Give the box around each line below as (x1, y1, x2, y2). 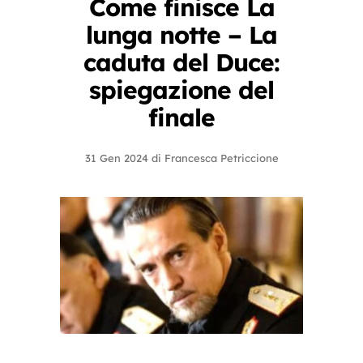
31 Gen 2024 (84, 152, 148, 164)
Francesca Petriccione (164, 152, 279, 164)
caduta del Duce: (83, 47, 280, 78)
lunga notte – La (86, 19, 277, 50)
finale (148, 102, 215, 133)
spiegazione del (89, 75, 274, 105)
